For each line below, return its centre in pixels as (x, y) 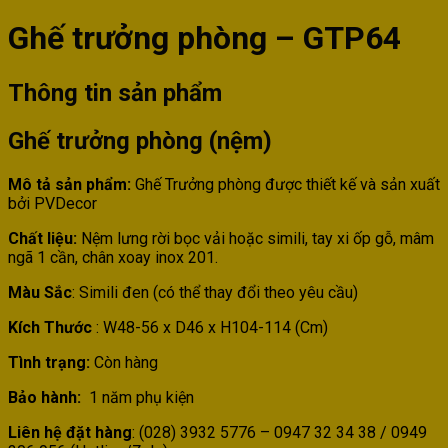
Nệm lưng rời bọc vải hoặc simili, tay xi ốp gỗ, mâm (255, 238)
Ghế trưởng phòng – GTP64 (204, 38)
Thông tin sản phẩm (115, 92)
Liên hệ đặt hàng (70, 432)
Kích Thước (50, 327)
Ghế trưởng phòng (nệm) (140, 140)
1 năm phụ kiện (139, 397)
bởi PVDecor (52, 203)
